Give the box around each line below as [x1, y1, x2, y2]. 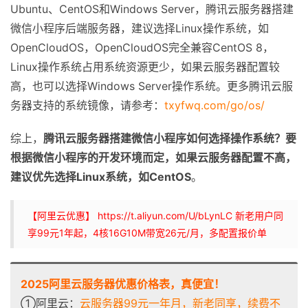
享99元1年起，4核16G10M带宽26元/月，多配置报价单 [27, 227, 267, 239]
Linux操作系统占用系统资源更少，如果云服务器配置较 [10, 60, 280, 74]
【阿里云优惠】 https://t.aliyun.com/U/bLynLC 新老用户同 [27, 210, 283, 221]
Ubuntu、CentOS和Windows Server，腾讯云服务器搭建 [10, 2, 294, 16]
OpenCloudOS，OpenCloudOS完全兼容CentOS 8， [10, 41, 274, 54]
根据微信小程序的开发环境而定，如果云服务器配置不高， [10, 151, 296, 164]
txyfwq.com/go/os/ [164, 98, 265, 112]
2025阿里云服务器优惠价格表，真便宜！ [21, 277, 225, 291]
